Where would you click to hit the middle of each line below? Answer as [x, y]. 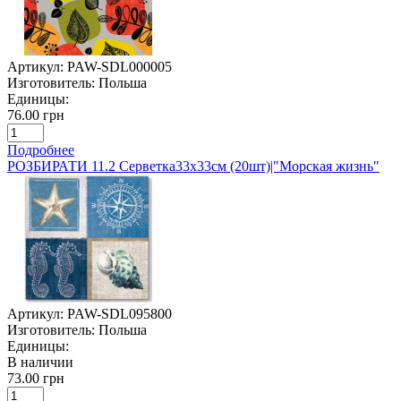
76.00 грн [36, 115]
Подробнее [41, 149]
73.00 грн [36, 378]
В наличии [40, 362]
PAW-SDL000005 [119, 66]
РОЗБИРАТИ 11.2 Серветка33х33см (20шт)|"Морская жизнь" [193, 166]
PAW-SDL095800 [119, 313]
